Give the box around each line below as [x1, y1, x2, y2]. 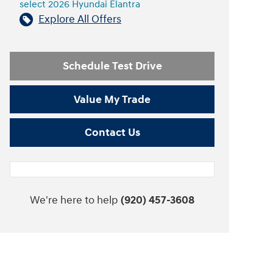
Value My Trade [74, 92, 151, 107]
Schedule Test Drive [62, 58, 162, 73]
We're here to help [30, 193, 118, 208]
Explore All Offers [38, 12, 121, 26]
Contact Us [84, 126, 140, 140]
